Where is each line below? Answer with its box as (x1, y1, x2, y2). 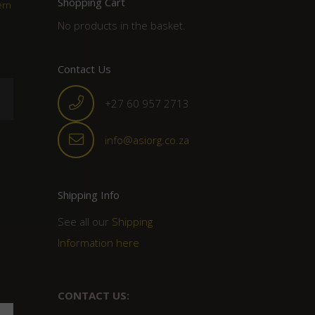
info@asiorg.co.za (105, 133, 190, 147)
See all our (57, 214, 112, 229)
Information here (57, 236, 139, 250)
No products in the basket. (57, 18, 186, 32)
